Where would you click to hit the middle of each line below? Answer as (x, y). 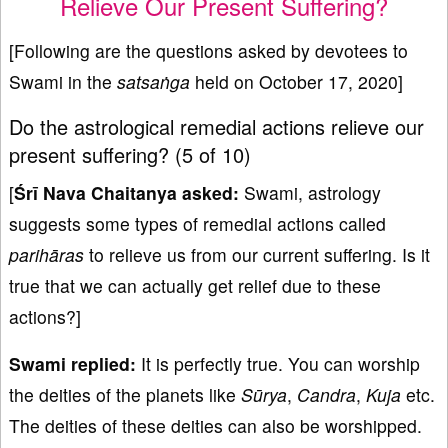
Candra (326, 394)
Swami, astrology (310, 192)
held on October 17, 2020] (296, 81)
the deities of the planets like (125, 394)
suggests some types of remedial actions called (197, 223)
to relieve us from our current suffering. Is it (257, 254)
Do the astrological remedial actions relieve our (216, 126)
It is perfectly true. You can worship (278, 363)
